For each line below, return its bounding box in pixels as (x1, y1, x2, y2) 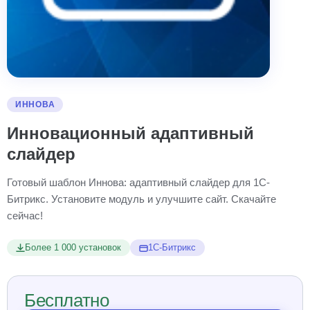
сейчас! (7, 210, 43, 221)
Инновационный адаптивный (7, 124, 254, 143)
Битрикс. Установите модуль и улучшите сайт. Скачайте (7, 193, 276, 205)
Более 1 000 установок (25, 243, 121, 253)
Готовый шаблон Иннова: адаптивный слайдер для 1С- (7, 176, 270, 188)
